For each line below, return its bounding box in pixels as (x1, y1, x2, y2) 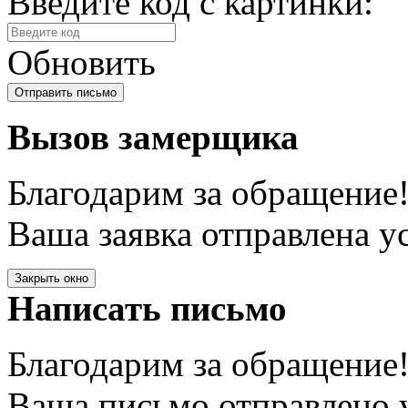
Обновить (7, 42, 156, 82)
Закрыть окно (15, 270, 88, 285)
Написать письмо (7, 288, 287, 328)
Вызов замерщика (7, 117, 299, 157)
